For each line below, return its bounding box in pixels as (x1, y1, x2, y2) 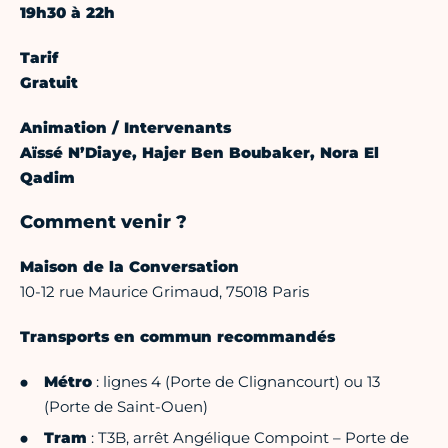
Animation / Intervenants (20, 118, 231, 138)
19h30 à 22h (20, 3, 115, 23)
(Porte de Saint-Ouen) (44, 397, 208, 417)
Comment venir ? (20, 211, 187, 234)
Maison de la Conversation (20, 257, 239, 277)
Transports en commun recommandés (20, 327, 335, 347)
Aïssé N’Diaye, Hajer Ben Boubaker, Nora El (20, 143, 379, 163)
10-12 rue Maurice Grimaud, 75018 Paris (20, 282, 309, 302)
